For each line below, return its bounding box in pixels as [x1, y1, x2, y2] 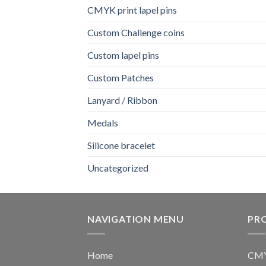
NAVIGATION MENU [87, 213, 184, 225]
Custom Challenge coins [87, 27, 185, 39]
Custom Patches [87, 72, 154, 84]
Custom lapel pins [87, 49, 159, 61]
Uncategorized [87, 162, 148, 174]
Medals [87, 117, 118, 129]
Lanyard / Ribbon [87, 94, 157, 106]
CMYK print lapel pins [87, 4, 177, 16]
